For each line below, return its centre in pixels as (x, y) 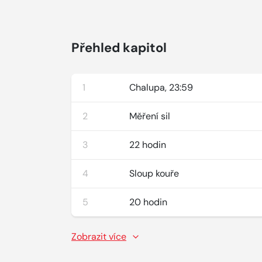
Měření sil (150, 116)
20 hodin (149, 202)
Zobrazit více (99, 237)
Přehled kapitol (119, 48)
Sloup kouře (154, 173)
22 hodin (148, 145)
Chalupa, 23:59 (161, 87)
